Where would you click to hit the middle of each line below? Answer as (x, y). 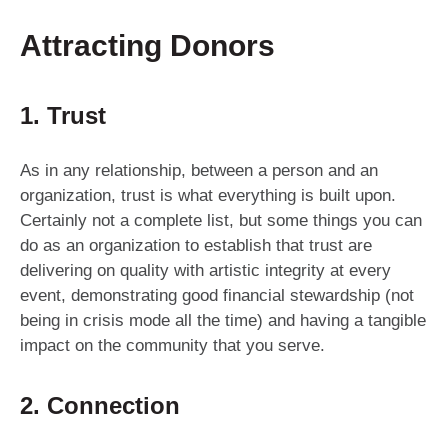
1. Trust (63, 116)
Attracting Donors (147, 46)
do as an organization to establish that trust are (196, 246)
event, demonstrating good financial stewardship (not (217, 296)
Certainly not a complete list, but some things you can (221, 221)
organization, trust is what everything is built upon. (208, 196)
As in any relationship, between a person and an (199, 171)
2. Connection (100, 406)
